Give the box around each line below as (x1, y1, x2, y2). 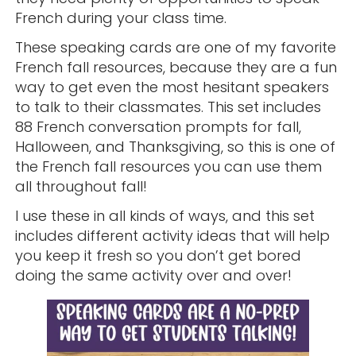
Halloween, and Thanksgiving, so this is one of (14, 136, 335, 157)
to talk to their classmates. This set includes (14, 96, 321, 117)
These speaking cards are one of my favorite (14, 37, 336, 57)
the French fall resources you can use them (14, 156, 322, 176)
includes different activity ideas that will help (14, 225, 330, 246)
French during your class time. (14, 7, 226, 28)
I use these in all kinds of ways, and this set (14, 205, 315, 226)
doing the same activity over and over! (14, 265, 292, 285)
